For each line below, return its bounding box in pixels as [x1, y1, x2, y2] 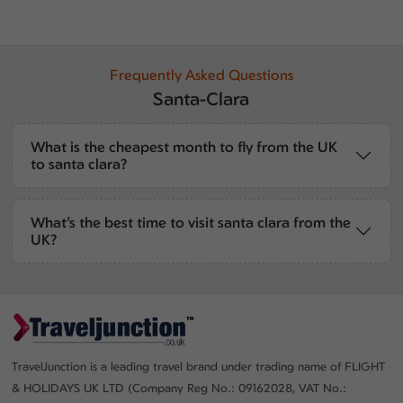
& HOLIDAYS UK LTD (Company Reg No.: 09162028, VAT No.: [12, 381, 347, 395]
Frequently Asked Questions [109, 66, 293, 84]
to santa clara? [31, 155, 129, 173]
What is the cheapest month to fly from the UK [31, 138, 338, 156]
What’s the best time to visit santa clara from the [31, 213, 352, 231]
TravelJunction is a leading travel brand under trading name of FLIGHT [12, 359, 386, 373]
